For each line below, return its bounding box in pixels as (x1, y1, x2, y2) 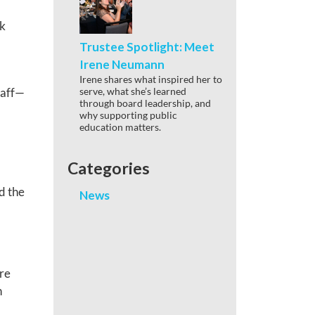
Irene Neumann (79, 56, 165, 72)
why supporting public (79, 108, 177, 121)
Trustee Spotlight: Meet (79, 39, 214, 54)
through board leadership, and (79, 96, 211, 109)
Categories (67, 157, 150, 178)
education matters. (79, 120, 161, 133)
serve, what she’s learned (79, 84, 186, 97)
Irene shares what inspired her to (79, 72, 222, 85)
